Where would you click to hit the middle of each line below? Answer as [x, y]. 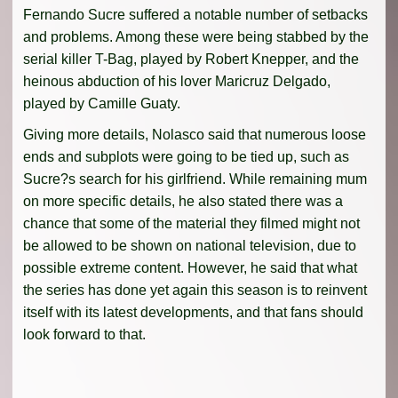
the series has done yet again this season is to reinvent [195, 291]
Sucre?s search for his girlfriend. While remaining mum [195, 179]
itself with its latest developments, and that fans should [193, 313]
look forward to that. [84, 335]
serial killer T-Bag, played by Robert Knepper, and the [191, 60]
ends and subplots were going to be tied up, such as [186, 157]
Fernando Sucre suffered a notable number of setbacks [195, 15]
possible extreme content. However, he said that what [190, 268]
